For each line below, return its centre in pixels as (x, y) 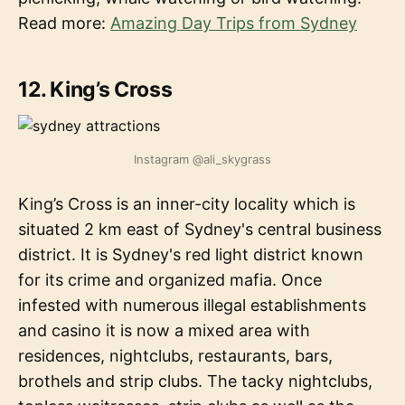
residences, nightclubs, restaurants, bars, (175, 355)
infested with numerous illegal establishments (192, 305)
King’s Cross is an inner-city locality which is (187, 203)
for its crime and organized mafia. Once (170, 279)
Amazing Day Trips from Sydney (234, 23)
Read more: (64, 23)
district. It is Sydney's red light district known (191, 254)
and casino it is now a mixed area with (164, 330)
